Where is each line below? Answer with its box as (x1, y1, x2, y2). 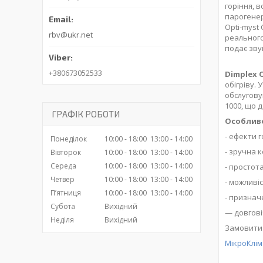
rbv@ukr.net (49, 29, 93, 41)
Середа (50, 161, 76, 171)
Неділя (50, 215, 74, 225)
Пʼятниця (50, 188, 81, 198)
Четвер (50, 174, 75, 185)
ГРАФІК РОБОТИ (52, 109, 120, 120)
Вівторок (50, 147, 81, 158)
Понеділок (50, 134, 87, 144)
